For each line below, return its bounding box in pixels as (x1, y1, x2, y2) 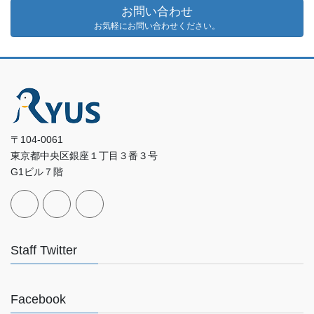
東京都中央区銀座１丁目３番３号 (11, 150, 158, 162)
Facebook (11, 292, 66, 307)
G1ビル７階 (11, 166, 63, 178)
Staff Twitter (11, 243, 77, 258)
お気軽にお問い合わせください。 (94, 20, 220, 31)
